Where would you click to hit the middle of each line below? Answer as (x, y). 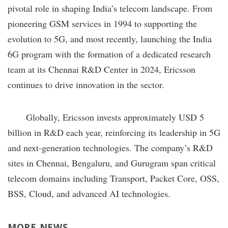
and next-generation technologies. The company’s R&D (110, 147)
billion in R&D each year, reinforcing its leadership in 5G (114, 132)
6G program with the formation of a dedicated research (109, 54)
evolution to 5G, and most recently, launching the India (110, 38)
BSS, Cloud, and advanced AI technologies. (89, 193)
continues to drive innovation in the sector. (86, 84)
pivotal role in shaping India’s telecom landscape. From (110, 8)
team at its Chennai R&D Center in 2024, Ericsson (102, 69)
